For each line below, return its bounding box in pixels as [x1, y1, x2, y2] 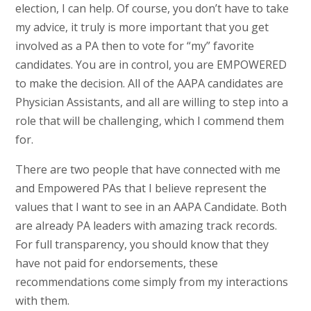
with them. [15, 292, 69, 308]
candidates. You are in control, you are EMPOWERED [15, 56, 287, 72]
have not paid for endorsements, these [15, 255, 218, 271]
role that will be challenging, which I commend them [15, 112, 284, 128]
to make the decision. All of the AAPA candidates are [15, 75, 283, 91]
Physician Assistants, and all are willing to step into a [15, 94, 288, 110]
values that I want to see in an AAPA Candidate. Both [15, 199, 287, 215]
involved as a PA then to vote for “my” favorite [15, 37, 254, 53]
